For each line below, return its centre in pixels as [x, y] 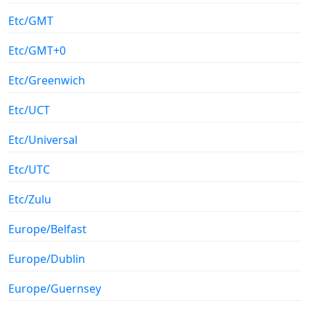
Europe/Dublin [47, 259]
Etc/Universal [43, 140]
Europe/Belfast [47, 229]
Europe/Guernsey [55, 289]
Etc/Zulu [30, 200]
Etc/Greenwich [47, 81]
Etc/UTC [29, 170]
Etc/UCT [29, 110]
